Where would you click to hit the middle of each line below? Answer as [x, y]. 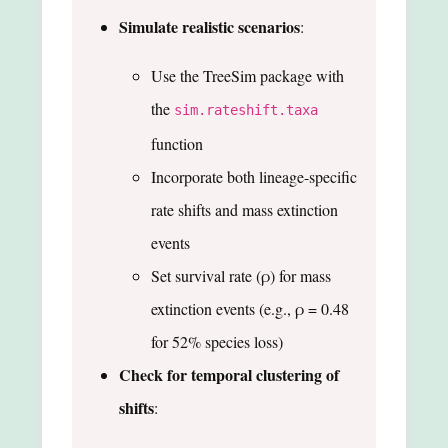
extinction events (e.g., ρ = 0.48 [250, 308]
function [177, 143]
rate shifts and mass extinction [244, 209]
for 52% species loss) [217, 341]
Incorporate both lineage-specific [254, 176]
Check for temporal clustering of [229, 374]
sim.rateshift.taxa [246, 109]
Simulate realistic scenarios [209, 26]
